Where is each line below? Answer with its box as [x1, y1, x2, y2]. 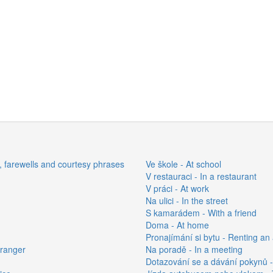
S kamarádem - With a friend [146, 206, 257, 219]
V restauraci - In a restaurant [146, 169, 257, 182]
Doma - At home [146, 218, 209, 231]
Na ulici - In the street [146, 194, 228, 207]
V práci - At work [146, 182, 209, 194]
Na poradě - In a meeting [146, 243, 243, 255]
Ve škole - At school [146, 157, 221, 170]
